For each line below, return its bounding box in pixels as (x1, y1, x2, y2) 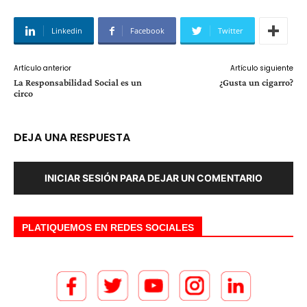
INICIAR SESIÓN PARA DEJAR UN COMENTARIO (45, 172, 262, 184)
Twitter (218, 25, 243, 36)
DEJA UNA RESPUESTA (14, 130, 130, 145)
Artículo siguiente (230, 63, 293, 73)
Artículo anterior (14, 63, 71, 73)
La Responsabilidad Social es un (14, 77, 142, 88)
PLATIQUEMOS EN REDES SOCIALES (22, 222, 194, 233)
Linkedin (51, 25, 82, 36)
